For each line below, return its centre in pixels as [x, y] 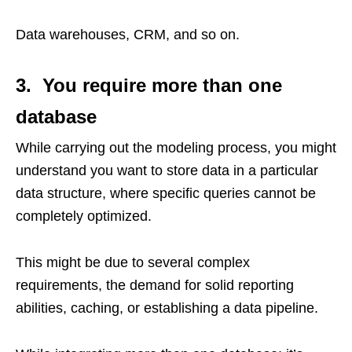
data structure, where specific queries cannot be [166, 193]
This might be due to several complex [133, 262]
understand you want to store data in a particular [167, 170]
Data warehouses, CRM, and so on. [128, 35]
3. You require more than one [149, 85]
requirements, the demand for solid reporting [155, 285]
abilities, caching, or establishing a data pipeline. [167, 308]
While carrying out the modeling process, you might [176, 148]
